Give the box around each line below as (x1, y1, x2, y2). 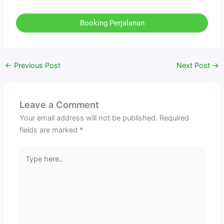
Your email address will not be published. (19, 113, 158, 123)
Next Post (176, 61, 212, 70)
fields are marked (19, 125, 80, 135)
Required (159, 113, 189, 123)
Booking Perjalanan (79, 18, 144, 28)
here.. (19, 160, 38, 169)
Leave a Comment (19, 99, 99, 110)
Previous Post (11, 61, 60, 70)
